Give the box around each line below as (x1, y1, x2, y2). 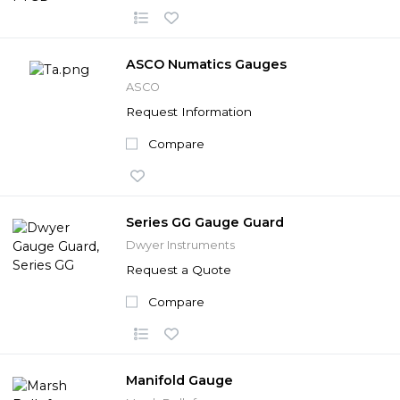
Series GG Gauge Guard (126, 213, 284, 230)
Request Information (126, 104, 252, 119)
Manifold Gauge (126, 371, 233, 388)
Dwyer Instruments (126, 237, 235, 252)
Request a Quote (126, 262, 231, 277)
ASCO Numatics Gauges (126, 55, 287, 72)
